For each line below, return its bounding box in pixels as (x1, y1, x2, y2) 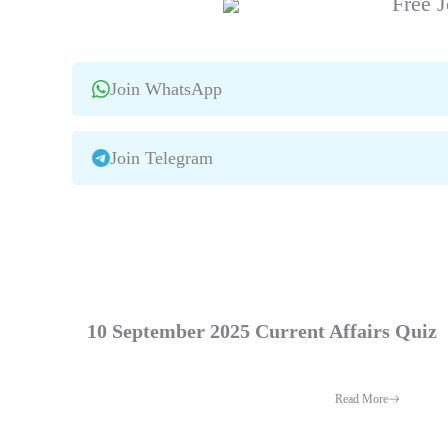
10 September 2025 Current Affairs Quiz (87, 319, 437, 342)
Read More (334, 391, 388, 406)
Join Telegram (110, 147, 213, 168)
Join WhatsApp (110, 78, 222, 99)
